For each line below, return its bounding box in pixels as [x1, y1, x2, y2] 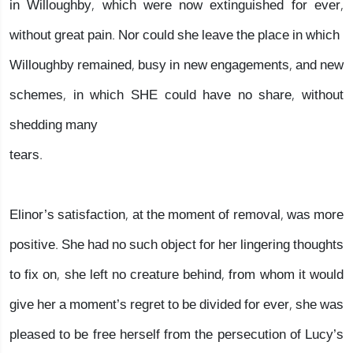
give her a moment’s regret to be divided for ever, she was [9, 290, 344, 319]
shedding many [9, 110, 98, 139]
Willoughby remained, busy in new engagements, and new [9, 50, 344, 80]
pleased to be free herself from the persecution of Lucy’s [9, 320, 344, 349]
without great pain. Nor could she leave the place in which [9, 20, 340, 50]
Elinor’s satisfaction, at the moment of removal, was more [9, 200, 344, 229]
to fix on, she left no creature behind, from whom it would [9, 260, 344, 289]
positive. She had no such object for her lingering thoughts [9, 230, 344, 259]
